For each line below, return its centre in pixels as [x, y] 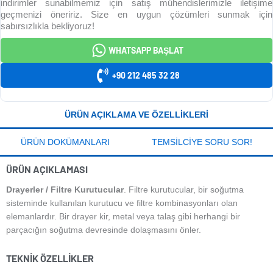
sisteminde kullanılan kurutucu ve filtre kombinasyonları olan [122, 203]
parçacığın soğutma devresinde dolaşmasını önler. [104, 230]
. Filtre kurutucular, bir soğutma [184, 190]
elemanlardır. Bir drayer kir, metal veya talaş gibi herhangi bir [123, 217]
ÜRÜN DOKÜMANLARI [66, 142]
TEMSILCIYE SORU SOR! [202, 142]
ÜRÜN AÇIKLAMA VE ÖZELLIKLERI [136, 115]
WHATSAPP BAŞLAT [146, 50]
